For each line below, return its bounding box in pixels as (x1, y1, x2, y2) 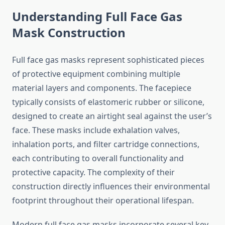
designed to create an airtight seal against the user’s (12, 110, 212, 122)
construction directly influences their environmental (12, 181, 210, 192)
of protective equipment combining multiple (12, 68, 180, 80)
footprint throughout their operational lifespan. (12, 195, 194, 206)
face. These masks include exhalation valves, (12, 125, 180, 136)
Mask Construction (12, 24, 126, 41)
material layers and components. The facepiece (12, 82, 191, 94)
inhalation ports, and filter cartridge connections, (12, 139, 199, 150)
